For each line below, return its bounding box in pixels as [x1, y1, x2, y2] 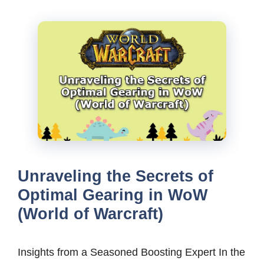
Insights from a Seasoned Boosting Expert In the [18, 246, 245, 258]
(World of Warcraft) [18, 204, 163, 223]
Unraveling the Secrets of [18, 167, 213, 185]
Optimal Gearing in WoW [18, 186, 207, 204]
